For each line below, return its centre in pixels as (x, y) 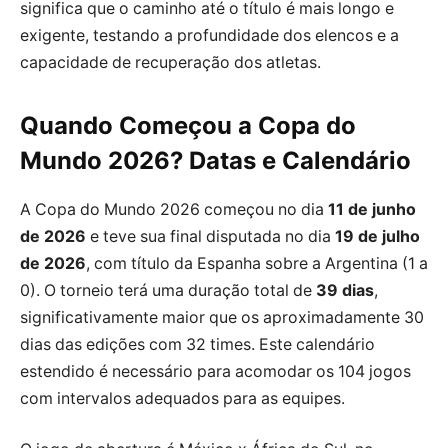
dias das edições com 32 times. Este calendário (197, 344)
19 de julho (377, 236)
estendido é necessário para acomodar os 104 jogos (215, 371)
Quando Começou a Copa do (188, 125)
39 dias (345, 290)
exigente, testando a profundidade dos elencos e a (209, 35)
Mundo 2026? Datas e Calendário (215, 160)
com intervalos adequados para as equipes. (182, 398)
